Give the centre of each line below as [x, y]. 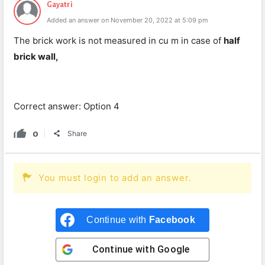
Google [174, 249]
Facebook [172, 220]
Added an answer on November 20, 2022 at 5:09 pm [127, 20]
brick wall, [36, 56]
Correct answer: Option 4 [67, 106]
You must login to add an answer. [115, 178]
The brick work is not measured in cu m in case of [119, 41]
